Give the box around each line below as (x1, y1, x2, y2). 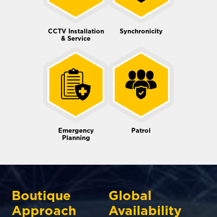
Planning (62, 134, 90, 141)
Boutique (12, 187, 71, 203)
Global (108, 187, 152, 203)
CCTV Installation (47, 27, 104, 35)
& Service (61, 34, 91, 42)
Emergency (58, 126, 94, 134)
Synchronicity (119, 27, 163, 35)
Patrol (131, 126, 151, 134)
